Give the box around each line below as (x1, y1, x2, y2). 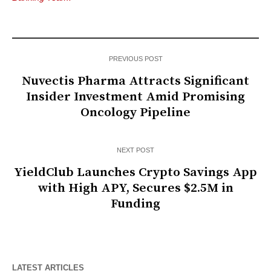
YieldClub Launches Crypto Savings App (14, 165, 257, 181)
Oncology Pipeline (80, 105, 191, 121)
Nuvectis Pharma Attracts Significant (22, 73, 249, 90)
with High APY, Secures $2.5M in (38, 180, 233, 197)
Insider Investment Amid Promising (26, 89, 245, 105)
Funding (111, 196, 160, 212)
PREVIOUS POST (108, 55, 163, 63)
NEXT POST (117, 146, 154, 154)
